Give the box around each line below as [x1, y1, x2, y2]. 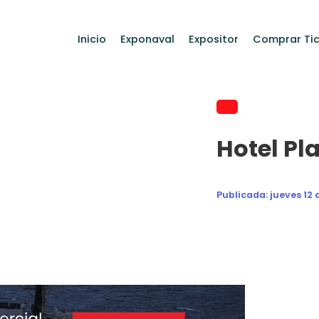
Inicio [78, 32, 106, 46]
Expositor [189, 32, 239, 46]
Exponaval [120, 32, 174, 46]
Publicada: [216, 189, 270, 201]
